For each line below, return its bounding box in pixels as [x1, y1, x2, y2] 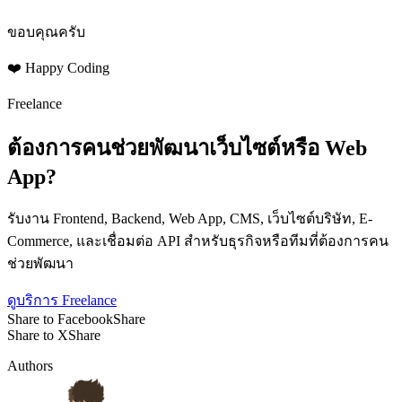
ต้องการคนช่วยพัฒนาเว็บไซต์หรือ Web [7, 136, 367, 161]
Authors [7, 357, 53, 373]
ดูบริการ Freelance [7, 292, 117, 308]
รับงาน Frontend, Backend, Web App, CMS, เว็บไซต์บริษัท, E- [7, 210, 372, 226]
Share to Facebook [7, 310, 113, 327]
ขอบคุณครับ [7, 24, 85, 40]
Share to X [7, 327, 68, 343]
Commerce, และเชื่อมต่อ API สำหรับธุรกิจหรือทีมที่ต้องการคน [7, 232, 389, 249]
